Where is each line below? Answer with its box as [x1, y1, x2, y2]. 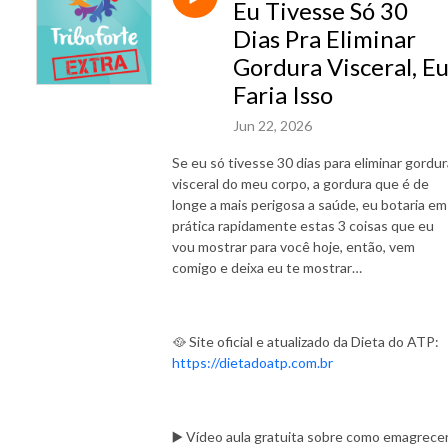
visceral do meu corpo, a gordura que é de [172, 174, 429, 192]
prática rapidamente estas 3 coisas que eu [172, 216, 434, 234]
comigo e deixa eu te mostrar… [172, 258, 362, 276]
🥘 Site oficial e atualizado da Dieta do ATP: [172, 332, 439, 350]
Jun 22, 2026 [233, 116, 312, 134]
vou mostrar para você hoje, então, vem [172, 237, 415, 255]
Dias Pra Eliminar [233, 23, 416, 53]
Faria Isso [233, 79, 333, 109]
